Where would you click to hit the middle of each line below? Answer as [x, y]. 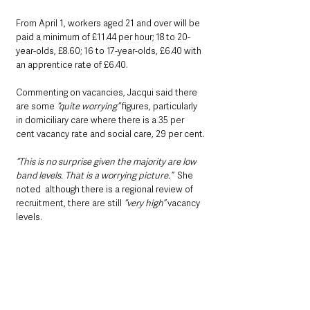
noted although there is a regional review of [106, 189]
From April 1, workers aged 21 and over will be [109, 23]
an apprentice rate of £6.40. [72, 64]
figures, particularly [159, 106]
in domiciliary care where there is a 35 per [101, 120]
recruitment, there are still [70, 203]
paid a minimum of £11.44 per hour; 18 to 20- [103, 37]
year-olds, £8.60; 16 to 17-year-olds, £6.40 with [110, 51]
